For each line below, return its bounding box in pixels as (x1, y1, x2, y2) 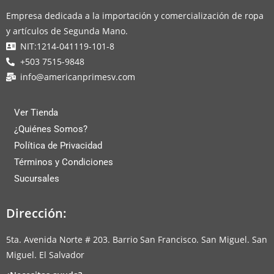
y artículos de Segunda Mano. (6, 25, 128, 37)
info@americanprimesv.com (20, 71, 135, 83)
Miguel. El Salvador (6, 249, 84, 261)
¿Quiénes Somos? (14, 124, 87, 135)
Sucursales (14, 173, 59, 185)
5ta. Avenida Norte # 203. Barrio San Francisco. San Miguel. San (6, 234, 267, 246)
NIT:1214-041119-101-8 (20, 40, 114, 53)
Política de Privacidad (14, 140, 102, 152)
